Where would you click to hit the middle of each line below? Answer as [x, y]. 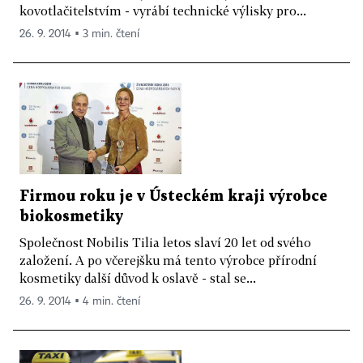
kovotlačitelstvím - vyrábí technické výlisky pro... [163, 11]
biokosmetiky [71, 216]
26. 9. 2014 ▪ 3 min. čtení [79, 34]
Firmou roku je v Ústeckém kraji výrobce [173, 196]
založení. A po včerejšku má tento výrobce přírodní [168, 260]
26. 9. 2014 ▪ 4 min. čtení [80, 301]
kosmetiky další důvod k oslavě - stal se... [138, 278]
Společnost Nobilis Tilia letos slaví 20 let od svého [165, 242]
